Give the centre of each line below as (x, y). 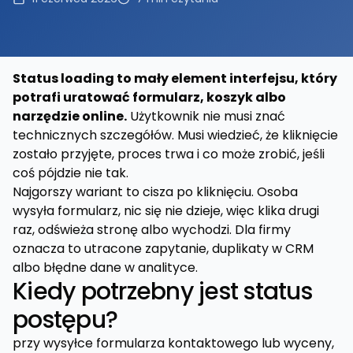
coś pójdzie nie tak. (71, 173)
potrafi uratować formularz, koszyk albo (149, 97)
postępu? (65, 320)
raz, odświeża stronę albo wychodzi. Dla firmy (152, 230)
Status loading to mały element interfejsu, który (175, 78)
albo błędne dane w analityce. (105, 268)
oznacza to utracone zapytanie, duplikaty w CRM (163, 249)
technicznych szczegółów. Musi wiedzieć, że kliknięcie (175, 135)
